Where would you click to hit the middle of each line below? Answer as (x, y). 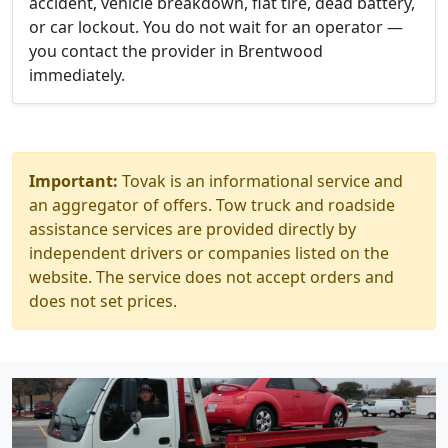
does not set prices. (103, 301)
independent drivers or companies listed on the (209, 253)
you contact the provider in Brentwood (176, 51)
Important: (73, 181)
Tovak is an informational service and (260, 181)
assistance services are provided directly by (192, 229)
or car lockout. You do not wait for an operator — (216, 27)
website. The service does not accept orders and (211, 277)
